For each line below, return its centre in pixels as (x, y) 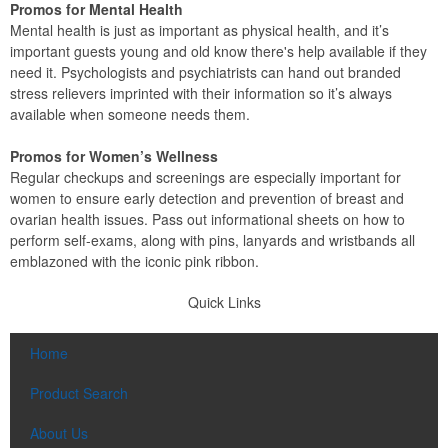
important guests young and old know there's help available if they (218, 50)
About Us (59, 432)
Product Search (79, 392)
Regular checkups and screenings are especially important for (205, 176)
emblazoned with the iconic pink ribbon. (134, 260)
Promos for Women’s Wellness (114, 155)
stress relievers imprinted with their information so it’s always (201, 92)
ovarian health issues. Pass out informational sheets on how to (207, 218)
